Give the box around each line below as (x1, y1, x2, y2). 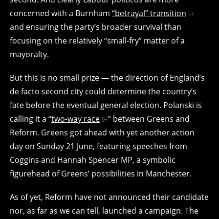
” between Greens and (108, 113, 190, 124)
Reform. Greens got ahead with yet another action (10, 127, 195, 138)
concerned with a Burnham (10, 7, 112, 19)
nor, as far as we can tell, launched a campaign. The (10, 205, 198, 216)
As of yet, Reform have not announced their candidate (10, 191, 209, 202)
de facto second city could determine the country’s (10, 86, 197, 97)
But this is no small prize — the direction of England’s (10, 72, 205, 83)
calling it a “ (10, 113, 51, 124)
